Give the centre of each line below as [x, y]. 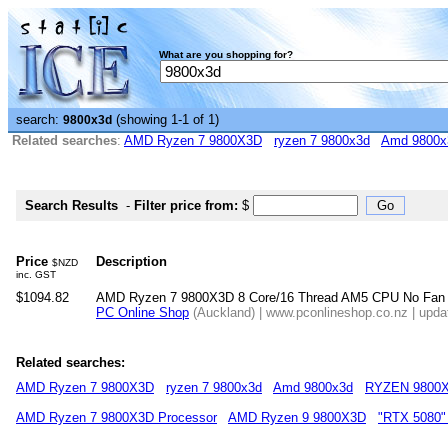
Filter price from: [186, 205]
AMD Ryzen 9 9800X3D [297, 417]
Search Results [71, 205]
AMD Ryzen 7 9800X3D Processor [116, 417]
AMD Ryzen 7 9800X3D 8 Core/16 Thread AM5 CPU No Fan [270, 297]
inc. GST [36, 274]
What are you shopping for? [226, 54]
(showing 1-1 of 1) [165, 119]
